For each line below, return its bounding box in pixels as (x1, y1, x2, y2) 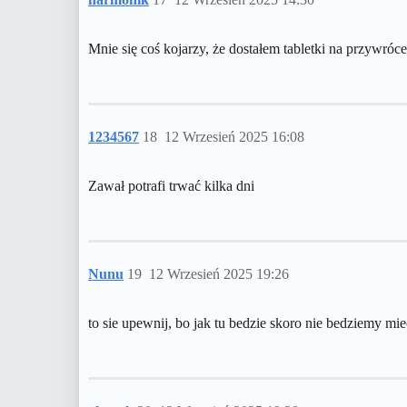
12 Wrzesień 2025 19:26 (149, 266, 289, 282)
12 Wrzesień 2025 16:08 (164, 129, 304, 144)
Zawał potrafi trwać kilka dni (88, 178, 254, 194)
